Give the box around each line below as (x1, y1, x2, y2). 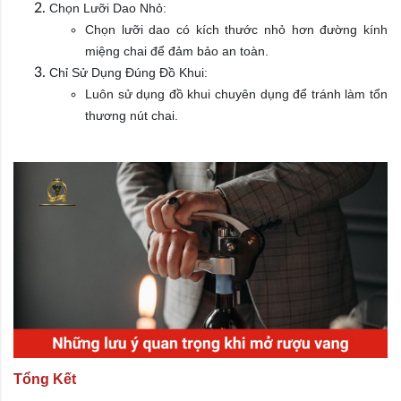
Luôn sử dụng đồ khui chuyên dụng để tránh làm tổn (85, 87, 388, 102)
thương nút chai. (85, 108, 178, 124)
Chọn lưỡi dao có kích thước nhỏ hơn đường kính (85, 22, 388, 38)
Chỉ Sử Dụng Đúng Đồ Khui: (49, 65, 208, 81)
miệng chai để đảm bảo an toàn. (85, 44, 269, 59)
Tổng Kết (13, 371, 76, 387)
